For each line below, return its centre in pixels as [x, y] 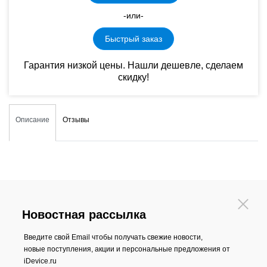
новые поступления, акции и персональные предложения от [127, 249]
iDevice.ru [40, 261]
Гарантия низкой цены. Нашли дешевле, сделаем [133, 65]
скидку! [133, 77]
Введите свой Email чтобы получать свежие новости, [113, 237]
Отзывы [76, 120]
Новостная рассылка [84, 215]
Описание [32, 120]
